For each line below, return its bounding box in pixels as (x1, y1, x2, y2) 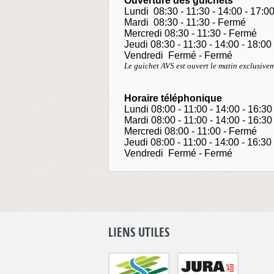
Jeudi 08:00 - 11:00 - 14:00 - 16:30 (124, 137, 272, 147)
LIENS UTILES (108, 224, 169, 240)
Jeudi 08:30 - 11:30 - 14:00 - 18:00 (124, 39, 272, 50)
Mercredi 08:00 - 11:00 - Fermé (124, 126, 257, 136)
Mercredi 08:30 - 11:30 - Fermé (124, 28, 257, 39)
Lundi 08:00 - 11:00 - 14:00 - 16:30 (124, 104, 272, 114)
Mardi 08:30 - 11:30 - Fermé (124, 17, 246, 28)
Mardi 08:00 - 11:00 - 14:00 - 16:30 (124, 115, 272, 125)
